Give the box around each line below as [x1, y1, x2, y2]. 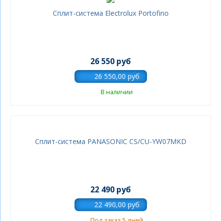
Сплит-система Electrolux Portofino [138, 8, 169, 18]
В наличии [100, 88, 133, 96]
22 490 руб [90, 184, 131, 195]
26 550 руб [90, 56, 131, 67]
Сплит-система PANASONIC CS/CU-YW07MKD [35, 137, 186, 146]
